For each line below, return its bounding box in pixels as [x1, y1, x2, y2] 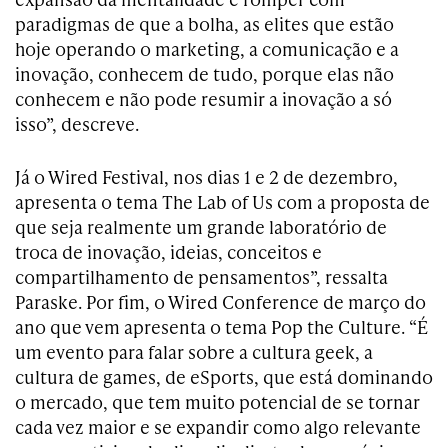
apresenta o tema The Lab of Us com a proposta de [15, 188, 430, 214]
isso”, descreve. [15, 110, 139, 136]
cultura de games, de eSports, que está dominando [15, 363, 433, 389]
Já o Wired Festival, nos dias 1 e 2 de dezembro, [15, 163, 398, 189]
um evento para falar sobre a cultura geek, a [15, 338, 373, 364]
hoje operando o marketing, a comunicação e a [15, 35, 399, 61]
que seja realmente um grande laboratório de [15, 213, 387, 239]
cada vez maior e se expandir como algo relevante [15, 413, 421, 439]
